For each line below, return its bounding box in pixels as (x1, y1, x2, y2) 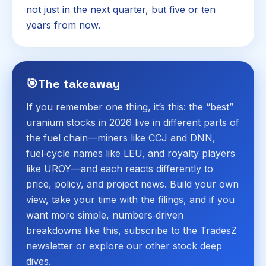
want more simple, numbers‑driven (26, 208, 183, 221)
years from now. (26, 18, 100, 31)
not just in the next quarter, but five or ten (26, 3, 216, 15)
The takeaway (38, 75, 120, 91)
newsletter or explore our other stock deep (26, 239, 222, 252)
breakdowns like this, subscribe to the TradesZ (26, 224, 237, 236)
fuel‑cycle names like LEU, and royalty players (26, 147, 235, 159)
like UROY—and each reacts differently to (26, 162, 213, 175)
